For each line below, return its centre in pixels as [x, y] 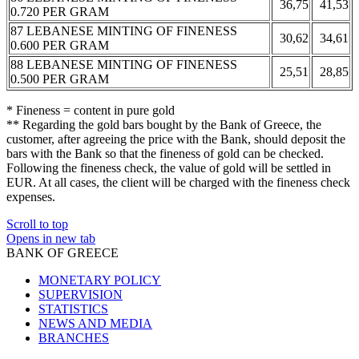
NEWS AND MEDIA [95, 323]
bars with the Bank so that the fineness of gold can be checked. [165, 153]
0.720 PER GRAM [60, 11]
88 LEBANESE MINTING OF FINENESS [124, 64]
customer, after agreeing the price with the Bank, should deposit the [176, 139]
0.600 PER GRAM [60, 45]
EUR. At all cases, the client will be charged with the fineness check [178, 182]
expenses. [31, 196]
